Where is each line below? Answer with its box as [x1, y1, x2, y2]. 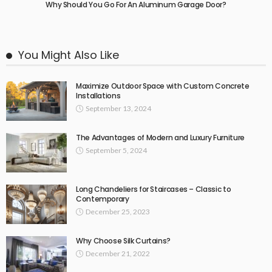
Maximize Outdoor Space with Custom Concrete [76, 81, 250, 92]
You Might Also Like [18, 47, 119, 63]
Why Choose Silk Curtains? [76, 236, 171, 246]
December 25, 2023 [86, 207, 150, 217]
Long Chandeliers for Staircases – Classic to [76, 184, 231, 195]
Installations [76, 90, 121, 101]
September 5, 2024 [86, 146, 147, 155]
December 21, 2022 [86, 249, 150, 259]
